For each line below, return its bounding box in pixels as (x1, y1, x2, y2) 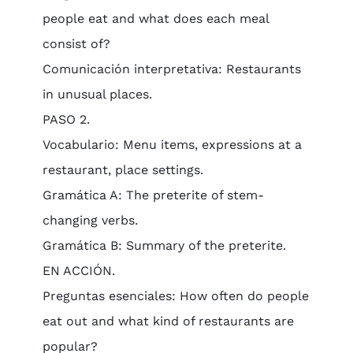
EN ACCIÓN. (42, 263, 115, 278)
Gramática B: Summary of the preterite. (42, 238, 286, 253)
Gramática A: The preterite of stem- (42, 188, 264, 203)
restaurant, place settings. (42, 162, 203, 177)
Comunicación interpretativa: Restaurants (42, 61, 301, 76)
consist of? (42, 36, 110, 51)
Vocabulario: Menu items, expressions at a (42, 137, 302, 152)
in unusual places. (42, 87, 152, 102)
